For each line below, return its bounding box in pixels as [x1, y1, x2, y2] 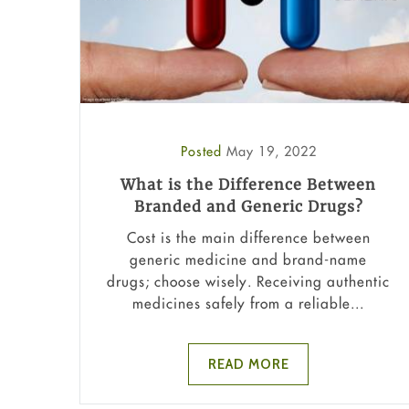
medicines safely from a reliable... [132, 293, 364, 312]
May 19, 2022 [225, 142, 317, 161]
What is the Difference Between [121, 175, 376, 194]
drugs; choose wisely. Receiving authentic [107, 271, 390, 290]
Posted [180, 142, 226, 161]
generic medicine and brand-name [130, 249, 367, 268]
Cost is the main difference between [126, 227, 371, 246]
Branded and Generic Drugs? [133, 197, 363, 216]
